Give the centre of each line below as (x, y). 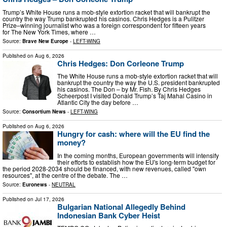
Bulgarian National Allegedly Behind (121, 206)
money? (71, 143)
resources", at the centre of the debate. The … (65, 175)
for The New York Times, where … (49, 31)
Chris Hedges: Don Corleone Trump (121, 63)
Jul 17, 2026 (50, 199)
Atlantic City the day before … (98, 102)
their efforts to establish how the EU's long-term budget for (136, 162)
